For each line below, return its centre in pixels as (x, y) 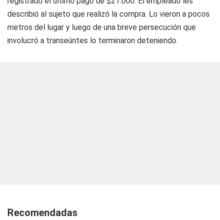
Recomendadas (42, 213)
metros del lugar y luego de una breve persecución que (102, 27)
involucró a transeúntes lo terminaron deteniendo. (93, 41)
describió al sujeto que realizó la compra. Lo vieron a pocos (109, 14)
